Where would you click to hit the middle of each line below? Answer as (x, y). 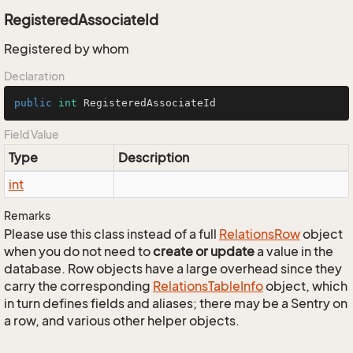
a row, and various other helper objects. (122, 321)
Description (154, 158)
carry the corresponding (78, 286)
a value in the (294, 251)
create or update (204, 251)
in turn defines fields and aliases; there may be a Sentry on (176, 303)
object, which (305, 286)
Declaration (34, 76)
